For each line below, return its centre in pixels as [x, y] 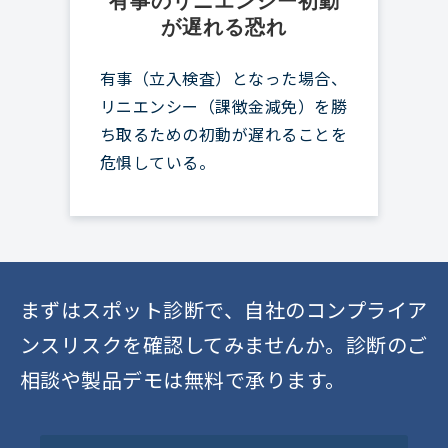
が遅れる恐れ [224, 27]
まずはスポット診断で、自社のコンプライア [224, 310]
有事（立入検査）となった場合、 [224, 78]
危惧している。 [158, 162]
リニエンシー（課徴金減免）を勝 [224, 106]
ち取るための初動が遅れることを [224, 134]
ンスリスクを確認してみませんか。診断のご [224, 345]
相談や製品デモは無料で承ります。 [183, 380]
